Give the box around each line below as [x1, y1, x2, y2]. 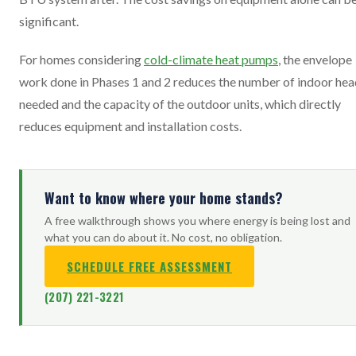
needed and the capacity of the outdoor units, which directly [19, 96, 341, 111]
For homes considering [19, 52, 144, 67]
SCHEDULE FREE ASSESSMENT [67, 257, 232, 275]
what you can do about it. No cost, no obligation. [44, 230, 282, 244]
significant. [19, 14, 79, 29]
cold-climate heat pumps [144, 52, 278, 67]
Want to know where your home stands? [44, 188, 283, 208]
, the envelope [278, 52, 352, 67]
